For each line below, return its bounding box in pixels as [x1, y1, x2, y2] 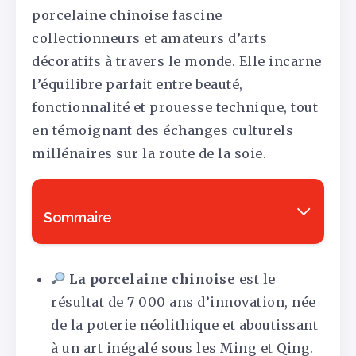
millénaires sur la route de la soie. [32, 145, 266, 162]
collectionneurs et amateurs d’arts [32, 30, 267, 47]
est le [235, 270, 276, 287]
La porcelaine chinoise [69, 270, 236, 287]
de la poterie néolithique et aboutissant [51, 316, 319, 333]
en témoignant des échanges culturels [32, 122, 293, 139]
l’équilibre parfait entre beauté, [32, 76, 243, 93]
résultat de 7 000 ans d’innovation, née [51, 293, 316, 310]
